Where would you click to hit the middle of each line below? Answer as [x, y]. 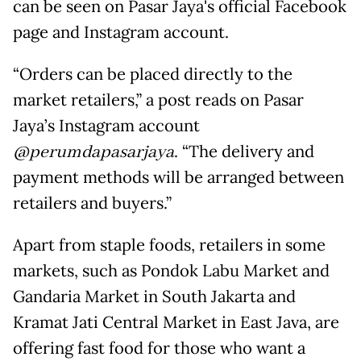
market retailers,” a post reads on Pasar [158, 100]
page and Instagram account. [123, 33]
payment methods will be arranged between [178, 178]
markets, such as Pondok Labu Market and [171, 271]
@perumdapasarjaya [93, 153]
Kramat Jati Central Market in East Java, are [176, 323]
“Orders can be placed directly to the [153, 75]
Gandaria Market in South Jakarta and [154, 297]
